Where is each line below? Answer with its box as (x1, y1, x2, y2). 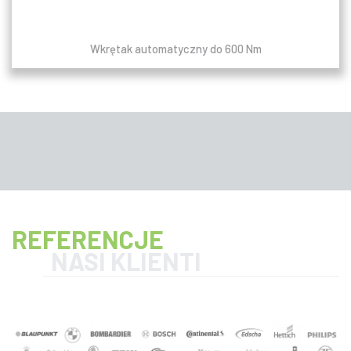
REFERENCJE (12, 223, 164, 254)
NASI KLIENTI (51, 245, 201, 276)
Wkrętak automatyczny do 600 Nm (89, 41, 262, 56)
